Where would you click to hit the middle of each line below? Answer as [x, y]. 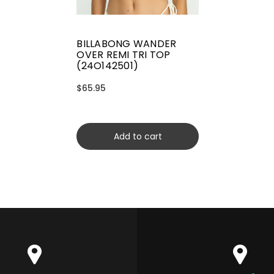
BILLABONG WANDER [127, 44]
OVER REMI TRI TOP [124, 55]
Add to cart [138, 137]
